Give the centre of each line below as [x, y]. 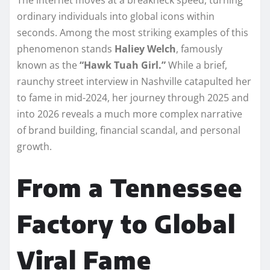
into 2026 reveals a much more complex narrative [130, 114]
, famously [199, 49]
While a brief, [196, 65]
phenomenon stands [66, 49]
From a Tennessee [130, 187]
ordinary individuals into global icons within [116, 16]
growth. [34, 146]
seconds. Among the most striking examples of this [133, 32]
